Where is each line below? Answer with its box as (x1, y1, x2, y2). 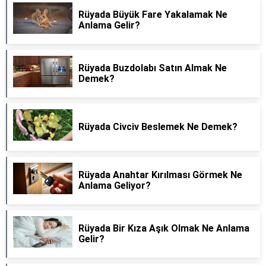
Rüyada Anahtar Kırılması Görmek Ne (78, 169, 242, 180)
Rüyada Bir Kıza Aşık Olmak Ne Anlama (78, 223, 249, 234)
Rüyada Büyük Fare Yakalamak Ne (78, 9, 227, 20)
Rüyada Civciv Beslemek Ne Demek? (78, 121, 237, 132)
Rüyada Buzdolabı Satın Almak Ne (78, 62, 227, 74)
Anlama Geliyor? (78, 180, 151, 191)
